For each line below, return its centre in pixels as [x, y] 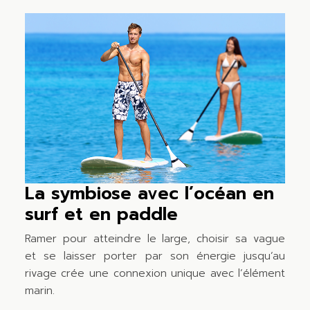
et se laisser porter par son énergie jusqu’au [155, 256]
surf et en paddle [101, 214]
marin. [39, 290]
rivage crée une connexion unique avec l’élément [155, 273]
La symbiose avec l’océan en [149, 193]
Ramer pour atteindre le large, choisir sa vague [155, 238]
